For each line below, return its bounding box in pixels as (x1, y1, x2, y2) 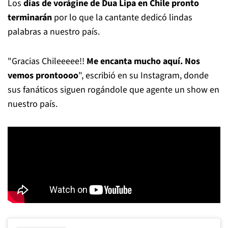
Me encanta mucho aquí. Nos (87, 55, 200, 68)
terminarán (8, 11, 52, 24)
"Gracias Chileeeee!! (8, 55, 87, 68)
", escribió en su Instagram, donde (78, 69, 209, 82)
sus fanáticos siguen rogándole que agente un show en (8, 83, 219, 96)
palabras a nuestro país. (8, 25, 100, 38)
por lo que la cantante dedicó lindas (52, 11, 192, 24)
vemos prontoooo (8, 69, 78, 82)
